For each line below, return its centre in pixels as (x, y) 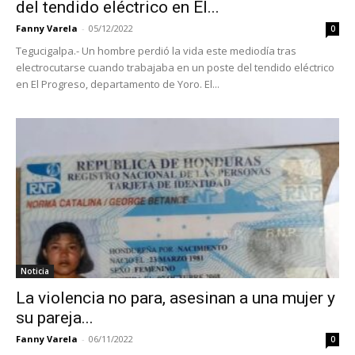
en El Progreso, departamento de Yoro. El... (118, 84)
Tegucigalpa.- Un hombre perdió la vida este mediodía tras (156, 51)
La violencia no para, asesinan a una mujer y (176, 298)
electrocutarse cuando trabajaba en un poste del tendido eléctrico (175, 68)
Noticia (35, 271)
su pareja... (55, 317)
